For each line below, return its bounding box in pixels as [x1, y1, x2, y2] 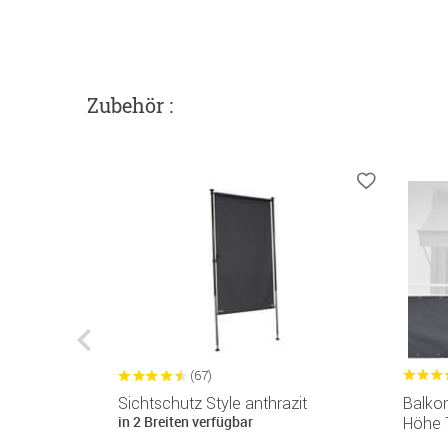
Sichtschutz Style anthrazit [118, 393, 307, 414]
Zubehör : [87, 92, 173, 119]
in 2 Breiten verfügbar [118, 412, 253, 432]
